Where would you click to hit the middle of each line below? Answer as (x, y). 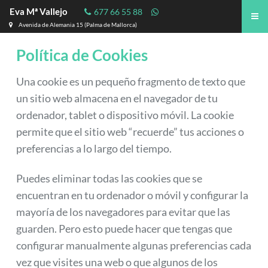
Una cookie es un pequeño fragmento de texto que (131, 82)
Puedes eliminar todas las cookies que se (109, 179)
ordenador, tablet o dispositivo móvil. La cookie (125, 115)
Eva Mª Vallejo (39, 11)
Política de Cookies (82, 55)
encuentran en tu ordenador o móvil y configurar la (132, 196)
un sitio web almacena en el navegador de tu (117, 99)
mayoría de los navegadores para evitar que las (123, 212)
